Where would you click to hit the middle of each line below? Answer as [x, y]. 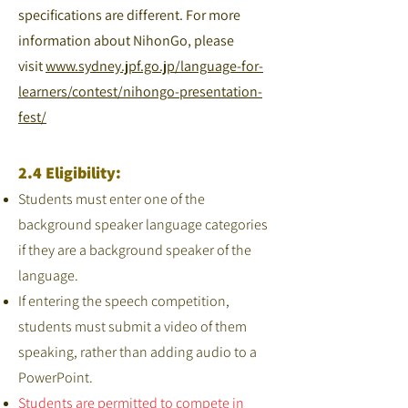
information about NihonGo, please [126, 41]
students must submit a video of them [133, 326]
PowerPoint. [57, 377]
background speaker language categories [143, 224]
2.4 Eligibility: [70, 173]
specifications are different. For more [129, 15]
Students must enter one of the [112, 199]
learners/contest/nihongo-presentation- [140, 92]
